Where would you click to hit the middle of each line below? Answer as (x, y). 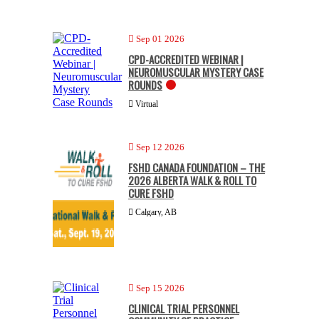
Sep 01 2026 (160, 38)
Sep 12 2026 (160, 147)
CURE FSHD (151, 193)
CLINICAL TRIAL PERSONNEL (184, 308)
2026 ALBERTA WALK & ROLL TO (192, 180)
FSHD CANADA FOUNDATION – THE (197, 167)
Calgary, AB (155, 212)
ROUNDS (145, 84)
